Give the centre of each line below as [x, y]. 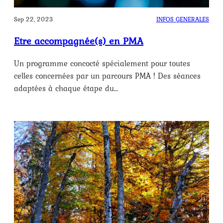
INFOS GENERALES [183, 19]
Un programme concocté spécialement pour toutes [102, 63]
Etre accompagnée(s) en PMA [79, 41]
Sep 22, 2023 [34, 19]
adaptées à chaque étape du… [66, 88]
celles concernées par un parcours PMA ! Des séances [107, 75]
